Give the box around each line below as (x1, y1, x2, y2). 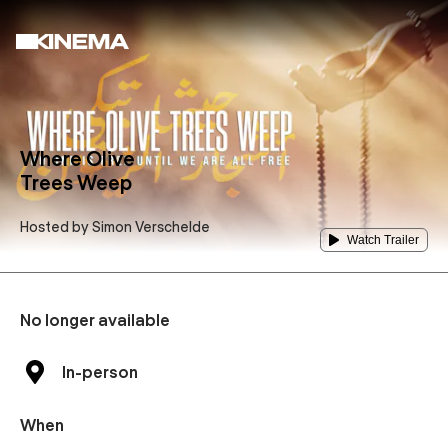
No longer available (20, 311, 170, 330)
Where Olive (20, 147, 135, 171)
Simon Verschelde (92, 219, 210, 235)
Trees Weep (20, 171, 132, 195)
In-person (62, 363, 138, 382)
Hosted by (20, 219, 92, 235)
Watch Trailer (347, 233, 419, 247)
